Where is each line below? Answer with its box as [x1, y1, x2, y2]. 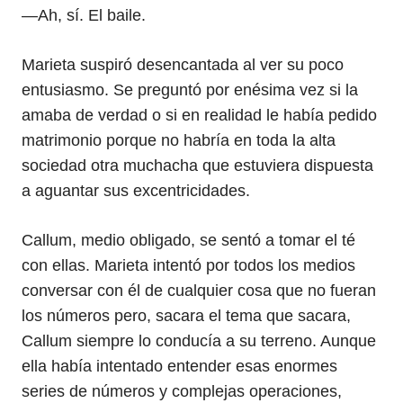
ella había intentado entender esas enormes [22, 357, 337, 375]
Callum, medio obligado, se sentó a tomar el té [22, 231, 355, 249]
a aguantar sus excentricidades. [22, 182, 250, 200]
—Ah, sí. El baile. [22, 6, 146, 24]
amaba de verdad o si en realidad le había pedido [22, 106, 377, 124]
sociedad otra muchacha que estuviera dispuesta [22, 157, 373, 175]
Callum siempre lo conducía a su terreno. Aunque [22, 332, 376, 350]
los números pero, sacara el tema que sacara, [22, 307, 351, 325]
